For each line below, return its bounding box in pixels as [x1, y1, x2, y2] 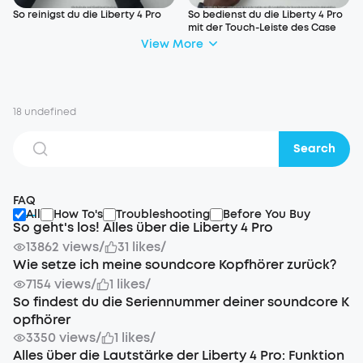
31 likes [117, 238, 160, 255]
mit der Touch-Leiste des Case [188, 21, 336, 34]
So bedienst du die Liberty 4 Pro [188, 8, 343, 21]
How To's [53, 207, 103, 222]
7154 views [26, 275, 91, 293]
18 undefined [13, 105, 76, 118]
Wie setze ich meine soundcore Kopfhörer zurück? [13, 256, 336, 273]
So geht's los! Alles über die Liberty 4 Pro [13, 219, 273, 236]
